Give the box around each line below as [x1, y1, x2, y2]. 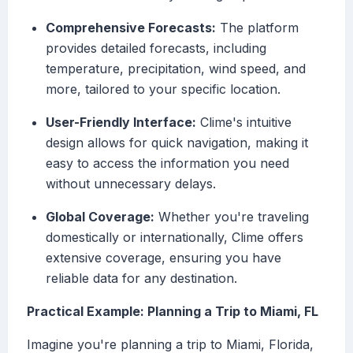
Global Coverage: [46, 209, 154, 225]
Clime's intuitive [196, 114, 292, 131]
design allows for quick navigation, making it [46, 135, 308, 151]
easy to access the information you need [46, 155, 289, 172]
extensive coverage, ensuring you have [46, 250, 281, 266]
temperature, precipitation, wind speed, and [46, 61, 306, 77]
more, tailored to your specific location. [46, 81, 281, 98]
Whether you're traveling [154, 209, 309, 225]
